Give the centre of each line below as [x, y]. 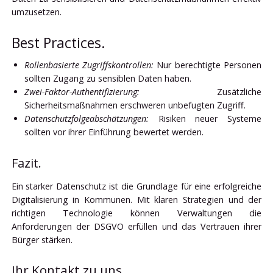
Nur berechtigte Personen [208, 65]
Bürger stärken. [42, 239]
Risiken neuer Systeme [205, 119]
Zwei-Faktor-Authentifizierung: [82, 92]
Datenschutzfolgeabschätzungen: [86, 119]
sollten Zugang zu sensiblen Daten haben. [108, 79]
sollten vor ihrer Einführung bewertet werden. [114, 132]
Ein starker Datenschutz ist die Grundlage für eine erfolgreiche [136, 186]
